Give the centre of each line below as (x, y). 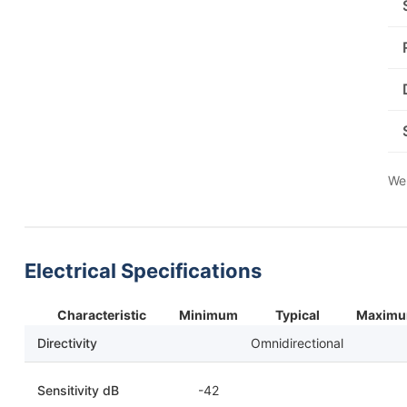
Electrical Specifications (143, 271)
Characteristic (102, 315)
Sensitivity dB (78, 390)
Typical (297, 315)
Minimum (208, 315)
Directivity (67, 343)
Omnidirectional (297, 343)
